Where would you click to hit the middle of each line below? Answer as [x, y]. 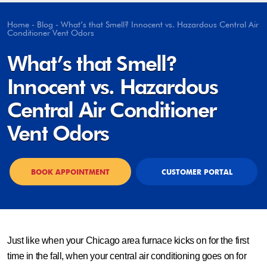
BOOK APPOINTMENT [70, 172]
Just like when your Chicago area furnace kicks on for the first [128, 240]
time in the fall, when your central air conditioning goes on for [127, 256]
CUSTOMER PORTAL [197, 172]
